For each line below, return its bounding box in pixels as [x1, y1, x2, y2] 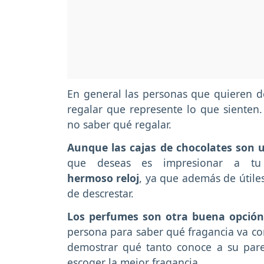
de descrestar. [67, 186, 134, 201]
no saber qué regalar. [67, 117, 171, 132]
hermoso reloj [67, 171, 140, 186]
